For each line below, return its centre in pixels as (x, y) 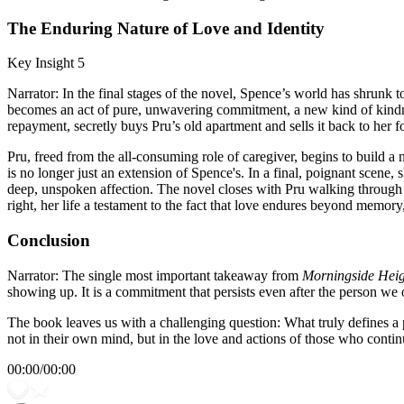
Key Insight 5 (46, 63)
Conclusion (49, 241)
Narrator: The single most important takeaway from (155, 275)
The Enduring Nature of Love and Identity (166, 28)
